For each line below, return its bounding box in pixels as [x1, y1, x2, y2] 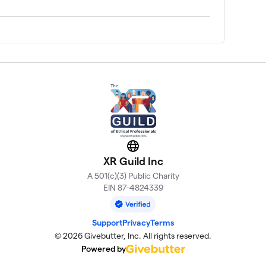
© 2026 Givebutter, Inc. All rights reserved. [55, 230, 211, 240]
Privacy [122, 217, 150, 227]
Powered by [81, 243, 126, 254]
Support [92, 217, 122, 227]
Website [132, 144, 168, 155]
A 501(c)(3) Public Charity [87, 170, 179, 180]
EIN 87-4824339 [103, 182, 163, 192]
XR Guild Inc [103, 155, 163, 167]
